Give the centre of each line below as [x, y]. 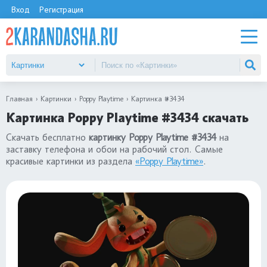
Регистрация [61, 9]
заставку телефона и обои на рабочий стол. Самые [114, 149]
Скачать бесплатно [47, 137]
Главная [19, 99]
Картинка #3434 [158, 99]
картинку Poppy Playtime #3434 [153, 137]
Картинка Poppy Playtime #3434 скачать [127, 118]
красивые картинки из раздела [71, 161]
